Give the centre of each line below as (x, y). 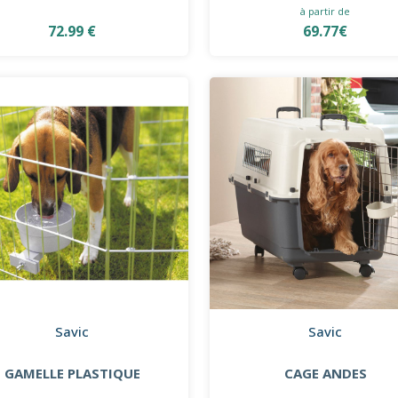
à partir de (326, 11)
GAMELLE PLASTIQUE (72, 373)
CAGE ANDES (325, 373)
